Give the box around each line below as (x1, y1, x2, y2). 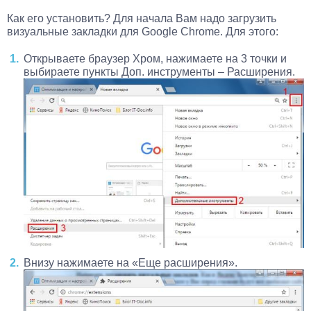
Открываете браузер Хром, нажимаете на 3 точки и (24, 52, 287, 65)
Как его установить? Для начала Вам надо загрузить (7, 12, 276, 24)
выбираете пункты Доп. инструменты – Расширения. (24, 65, 295, 78)
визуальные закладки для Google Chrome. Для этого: (7, 25, 278, 37)
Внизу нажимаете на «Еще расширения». (24, 257, 237, 269)
